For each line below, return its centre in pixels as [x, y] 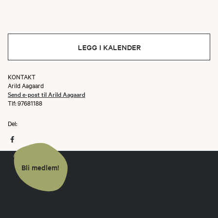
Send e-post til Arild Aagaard [46, 94]
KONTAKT [22, 76]
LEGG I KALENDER [109, 47]
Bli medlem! [40, 167]
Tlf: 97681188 [25, 103]
